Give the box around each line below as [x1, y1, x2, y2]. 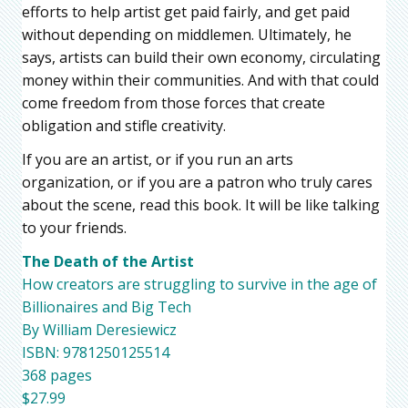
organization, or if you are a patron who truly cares [22, 172, 372, 193]
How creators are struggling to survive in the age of [22, 274, 377, 295]
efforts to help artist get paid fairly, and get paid [22, 2, 350, 23]
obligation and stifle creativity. [22, 116, 226, 137]
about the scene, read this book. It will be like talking [22, 195, 380, 216]
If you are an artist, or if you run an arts [22, 149, 293, 170]
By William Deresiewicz [22, 320, 177, 341]
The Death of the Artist [22, 251, 194, 272]
